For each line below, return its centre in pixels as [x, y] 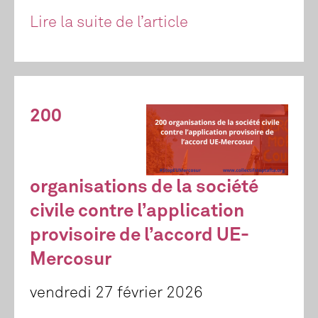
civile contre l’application [137, 212]
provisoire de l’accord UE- [139, 236]
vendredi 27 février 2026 [116, 294]
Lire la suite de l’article [109, 23]
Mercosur [71, 260]
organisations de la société [144, 188]
